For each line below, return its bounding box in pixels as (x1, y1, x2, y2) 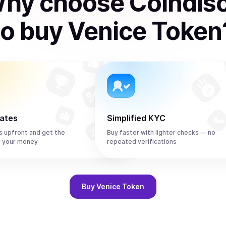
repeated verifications (107, 138, 177, 145)
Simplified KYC (107, 113, 165, 123)
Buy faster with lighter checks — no (107, 129, 215, 136)
